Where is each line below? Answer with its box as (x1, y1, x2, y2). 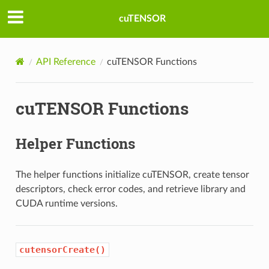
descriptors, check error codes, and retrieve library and (15, 184, 246, 194)
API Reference (35, 56, 95, 67)
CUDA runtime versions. (15, 198, 118, 208)
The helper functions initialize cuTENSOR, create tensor (15, 169, 249, 180)
